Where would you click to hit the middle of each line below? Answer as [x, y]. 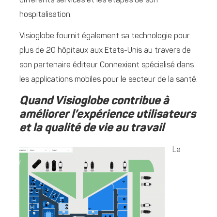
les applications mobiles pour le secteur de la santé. [108, 80]
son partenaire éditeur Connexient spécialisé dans [107, 66]
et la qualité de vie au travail [92, 128]
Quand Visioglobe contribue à [94, 101]
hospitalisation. [46, 15]
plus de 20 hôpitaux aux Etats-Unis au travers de [105, 51]
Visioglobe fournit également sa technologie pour [105, 37]
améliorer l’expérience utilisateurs [108, 115]
